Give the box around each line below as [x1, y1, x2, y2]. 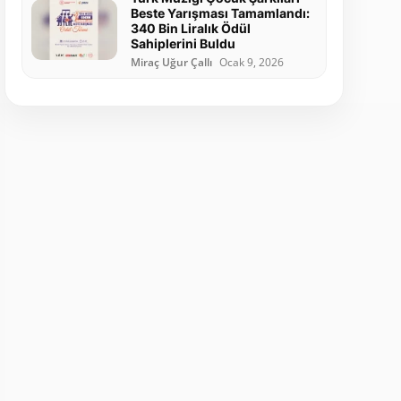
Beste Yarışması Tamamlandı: [130, 5, 310, 21]
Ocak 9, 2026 [218, 55, 284, 70]
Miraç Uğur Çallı [130, 55, 212, 70]
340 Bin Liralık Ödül [130, 21, 251, 37]
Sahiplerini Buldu [130, 36, 235, 52]
